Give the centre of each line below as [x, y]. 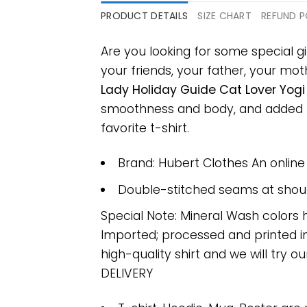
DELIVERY [127, 274]
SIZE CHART [225, 15]
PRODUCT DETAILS [145, 15]
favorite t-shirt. [145, 128]
